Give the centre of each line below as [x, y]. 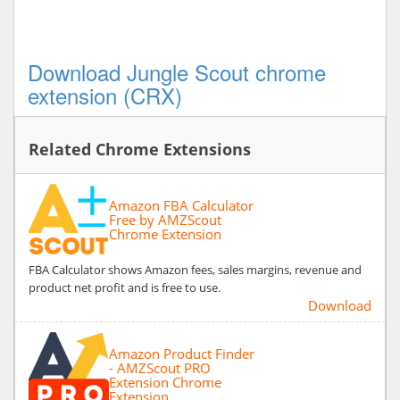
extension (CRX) [105, 95]
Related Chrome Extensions [140, 149]
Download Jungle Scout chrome [177, 71]
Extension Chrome [165, 382]
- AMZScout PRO [160, 367]
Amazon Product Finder [182, 353]
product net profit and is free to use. [125, 287]
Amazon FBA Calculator [181, 205]
